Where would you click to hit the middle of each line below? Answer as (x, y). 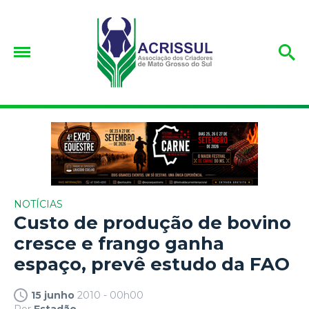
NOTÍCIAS (38, 204)
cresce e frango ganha (119, 243)
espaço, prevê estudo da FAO (152, 264)
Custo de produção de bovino (152, 222)
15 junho (53, 295)
